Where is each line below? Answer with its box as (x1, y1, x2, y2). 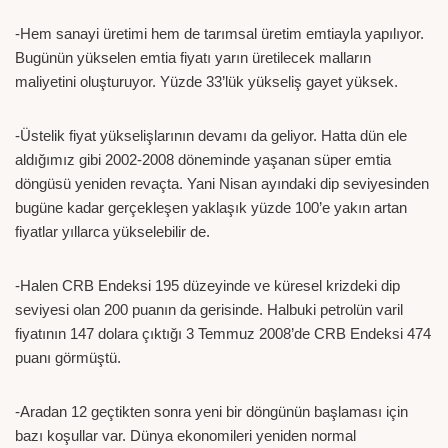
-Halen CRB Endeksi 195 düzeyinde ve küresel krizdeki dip (15, 276, 400, 294)
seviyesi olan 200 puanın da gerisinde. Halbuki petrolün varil (15, 300, 403, 318)
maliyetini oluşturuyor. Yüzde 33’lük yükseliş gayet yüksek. (15, 72, 398, 90)
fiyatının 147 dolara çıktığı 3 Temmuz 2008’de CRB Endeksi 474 (15, 324, 431, 342)
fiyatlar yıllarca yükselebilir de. (15, 222, 210, 240)
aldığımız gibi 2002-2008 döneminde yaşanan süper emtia (15, 150, 391, 168)
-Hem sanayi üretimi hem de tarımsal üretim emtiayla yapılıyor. (15, 24, 424, 42)
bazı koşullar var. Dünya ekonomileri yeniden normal (15, 426, 356, 444)
